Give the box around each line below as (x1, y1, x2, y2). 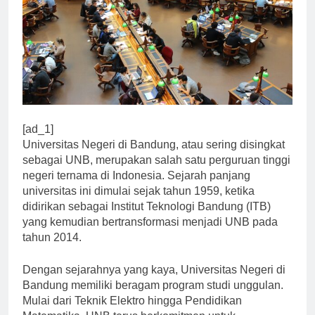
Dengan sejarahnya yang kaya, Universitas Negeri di (22, 276, 285, 288)
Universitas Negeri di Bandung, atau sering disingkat (22, 150, 285, 163)
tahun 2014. (22, 243, 82, 256)
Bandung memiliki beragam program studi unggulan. (22, 291, 283, 304)
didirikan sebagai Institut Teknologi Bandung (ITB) (22, 212, 271, 225)
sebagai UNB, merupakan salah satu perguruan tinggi (22, 166, 290, 179)
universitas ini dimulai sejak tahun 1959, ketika (22, 197, 255, 210)
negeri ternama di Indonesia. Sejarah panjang (22, 181, 250, 194)
